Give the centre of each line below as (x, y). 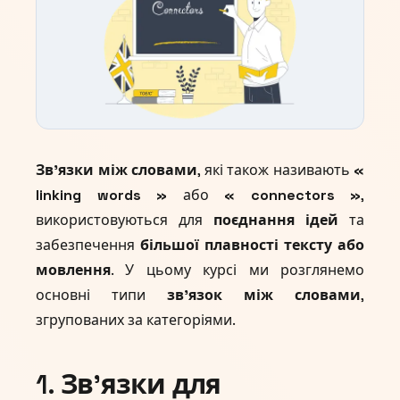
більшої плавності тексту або (252, 246)
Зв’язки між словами (117, 171)
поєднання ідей (276, 221)
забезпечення (88, 246)
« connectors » (292, 196)
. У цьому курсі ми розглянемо (237, 271)
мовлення (73, 271)
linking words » (101, 196)
